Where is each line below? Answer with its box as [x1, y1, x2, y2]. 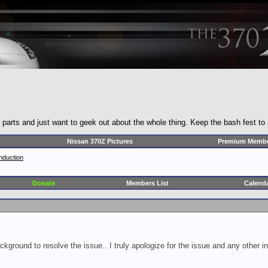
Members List [126, 179, 169, 187]
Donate [32, 179, 55, 187]
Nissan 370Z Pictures [66, 138, 133, 145]
